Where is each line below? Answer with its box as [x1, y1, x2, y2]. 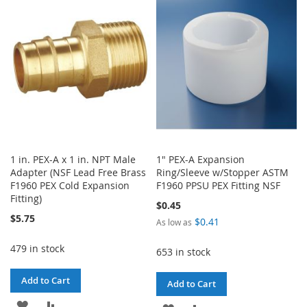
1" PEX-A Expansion [156, 152, 245, 166]
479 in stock [10, 241, 64, 255]
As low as [156, 216, 193, 228]
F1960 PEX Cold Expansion [10, 178, 130, 192]
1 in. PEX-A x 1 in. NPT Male [10, 152, 136, 166]
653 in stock [156, 245, 211, 258]
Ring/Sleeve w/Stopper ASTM [156, 165, 289, 179]
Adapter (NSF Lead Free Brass [10, 165, 146, 179]
